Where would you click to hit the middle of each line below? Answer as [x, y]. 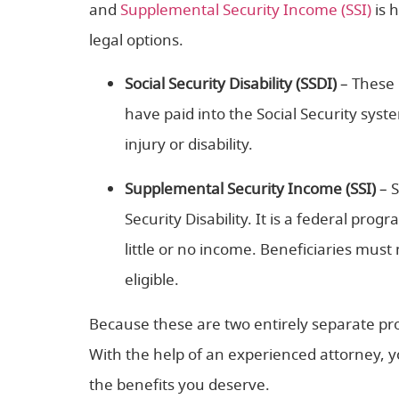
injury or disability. [189, 144]
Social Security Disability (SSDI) [231, 83]
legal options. [136, 41]
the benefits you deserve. [179, 384]
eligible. [152, 279]
